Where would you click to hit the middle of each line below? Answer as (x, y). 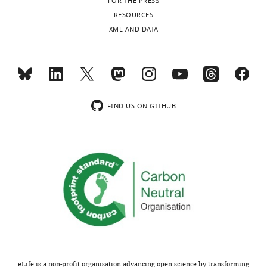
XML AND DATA (133, 30)
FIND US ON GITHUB (142, 106)
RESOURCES (133, 15)
